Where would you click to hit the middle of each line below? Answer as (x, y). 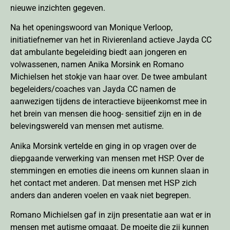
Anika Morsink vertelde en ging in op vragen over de (103, 146)
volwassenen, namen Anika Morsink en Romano (97, 65)
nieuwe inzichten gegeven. (58, 8)
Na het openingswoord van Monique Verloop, (91, 28)
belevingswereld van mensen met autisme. (87, 126)
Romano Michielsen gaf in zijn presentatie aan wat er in (111, 215)
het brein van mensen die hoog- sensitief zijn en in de (106, 114)
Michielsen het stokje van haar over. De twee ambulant (109, 77)
